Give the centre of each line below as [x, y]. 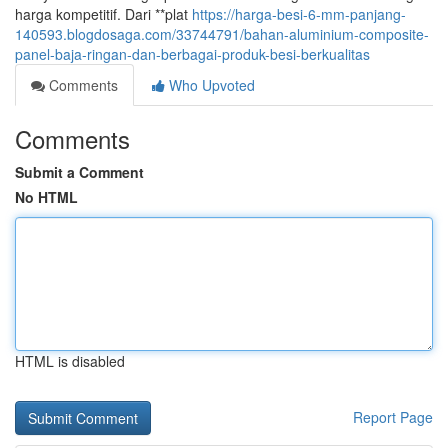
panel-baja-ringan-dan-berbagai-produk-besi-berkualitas [192, 54]
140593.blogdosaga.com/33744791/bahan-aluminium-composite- [222, 34]
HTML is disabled [70, 361]
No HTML [46, 197]
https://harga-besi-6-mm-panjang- [299, 14]
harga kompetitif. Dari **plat [103, 14]
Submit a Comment [79, 172]
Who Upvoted [210, 85]
